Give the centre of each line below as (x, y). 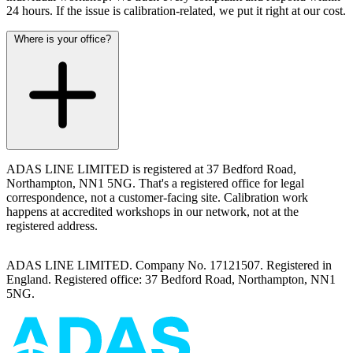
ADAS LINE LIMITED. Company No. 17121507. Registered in (169, 265)
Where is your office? (63, 39)
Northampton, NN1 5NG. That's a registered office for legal (155, 183)
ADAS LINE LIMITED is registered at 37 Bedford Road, (151, 169)
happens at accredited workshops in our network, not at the (152, 211)
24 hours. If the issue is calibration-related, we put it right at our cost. (176, 10)
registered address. (52, 225)
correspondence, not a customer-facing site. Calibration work (157, 197)
